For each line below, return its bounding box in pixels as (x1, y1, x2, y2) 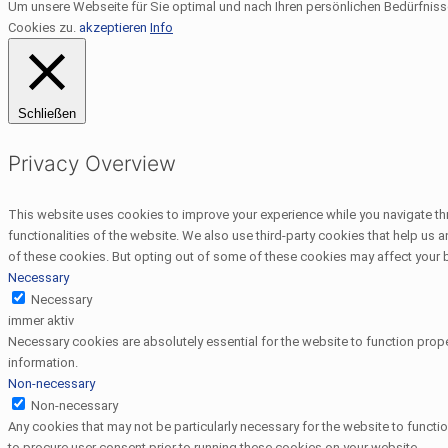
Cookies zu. (8, 19, 79, 35)
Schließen (18, 105, 76, 121)
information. (8, 355, 78, 371)
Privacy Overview (8, 151, 176, 177)
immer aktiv (8, 313, 74, 329)
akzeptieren (79, 19, 147, 35)
